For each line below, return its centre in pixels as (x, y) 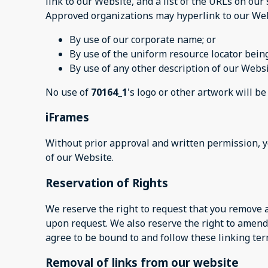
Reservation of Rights (107, 182)
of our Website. (80, 158)
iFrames (67, 117)
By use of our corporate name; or (143, 39)
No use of (68, 92)
